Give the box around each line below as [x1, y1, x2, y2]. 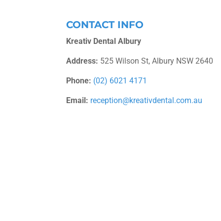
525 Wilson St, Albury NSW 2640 [98, 56, 214, 66]
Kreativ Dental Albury [66, 37, 142, 46]
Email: [66, 96, 89, 105]
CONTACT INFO [66, 19, 144, 31]
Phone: [66, 76, 92, 85]
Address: [66, 56, 99, 66]
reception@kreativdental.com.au [90, 96, 203, 105]
